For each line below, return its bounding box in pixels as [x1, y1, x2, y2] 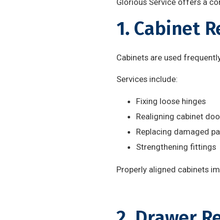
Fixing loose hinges [136, 96, 206, 106]
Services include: [116, 74, 178, 84]
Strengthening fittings [136, 142, 216, 152]
